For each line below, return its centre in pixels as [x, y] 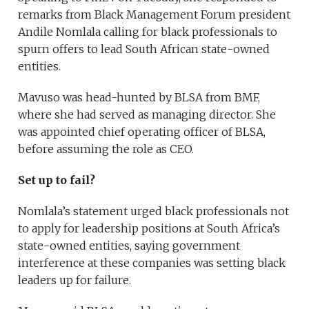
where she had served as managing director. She [147, 115]
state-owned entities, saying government [129, 246]
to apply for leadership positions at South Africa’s [149, 229]
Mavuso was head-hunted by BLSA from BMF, [139, 98]
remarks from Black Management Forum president [154, 15]
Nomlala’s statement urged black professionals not [154, 211]
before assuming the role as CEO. [106, 149]
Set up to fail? [58, 180]
